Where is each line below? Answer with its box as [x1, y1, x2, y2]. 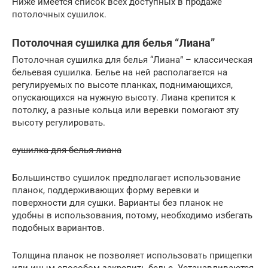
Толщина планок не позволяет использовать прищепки [12, 250, 252, 261]
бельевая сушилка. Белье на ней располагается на [12, 67, 227, 78]
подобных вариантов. [12, 223, 105, 234]
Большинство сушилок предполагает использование [12, 172, 240, 184]
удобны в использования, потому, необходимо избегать [12, 210, 252, 221]
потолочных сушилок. [12, 9, 106, 20]
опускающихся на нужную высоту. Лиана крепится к [12, 92, 236, 103]
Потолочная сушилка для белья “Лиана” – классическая [12, 54, 252, 66]
